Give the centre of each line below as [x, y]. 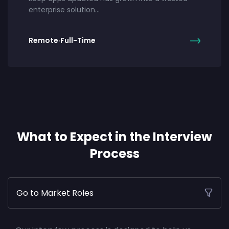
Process [114, 153]
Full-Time [78, 41]
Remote [43, 41]
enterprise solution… [64, 9]
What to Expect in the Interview [114, 136]
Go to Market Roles [55, 193]
